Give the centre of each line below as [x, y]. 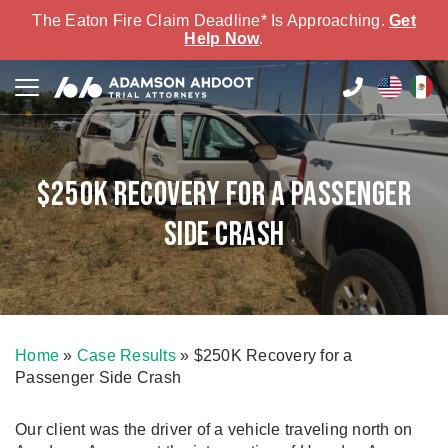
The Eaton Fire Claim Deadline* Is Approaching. [210, 20]
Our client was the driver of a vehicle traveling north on [214, 429]
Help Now [222, 38]
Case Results [126, 355]
